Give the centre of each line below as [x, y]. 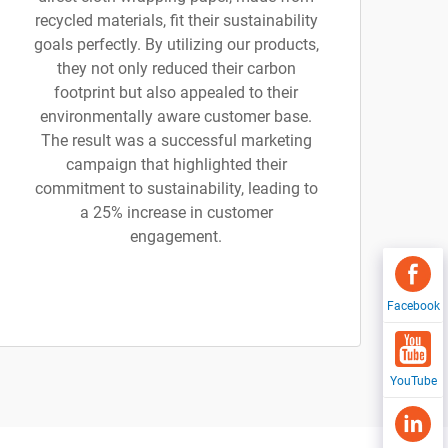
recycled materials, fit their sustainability [176, 20]
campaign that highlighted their [176, 164]
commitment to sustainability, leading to [176, 188]
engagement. [176, 236]
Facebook [413, 306]
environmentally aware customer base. [176, 116]
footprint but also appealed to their [176, 92]
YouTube [413, 381]
